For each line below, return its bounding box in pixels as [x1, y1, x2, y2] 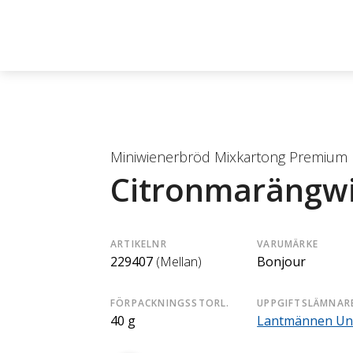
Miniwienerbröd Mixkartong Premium [110, 147, 347, 166]
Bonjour [257, 253, 307, 270]
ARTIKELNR [110, 237, 167, 251]
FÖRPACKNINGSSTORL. [110, 296, 230, 310]
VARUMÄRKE [257, 237, 318, 251]
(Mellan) [156, 253, 202, 270]
